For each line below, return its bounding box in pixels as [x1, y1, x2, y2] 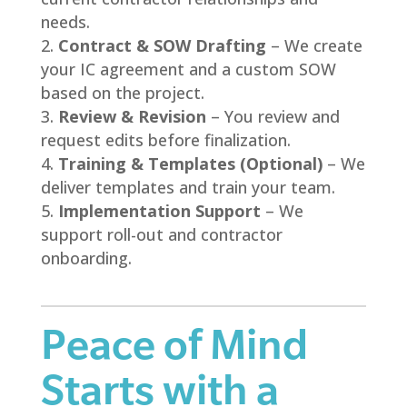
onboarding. [40, 246, 132, 269]
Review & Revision [57, 104, 206, 127]
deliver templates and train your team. [40, 175, 335, 198]
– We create [265, 34, 362, 56]
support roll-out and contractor [40, 223, 283, 245]
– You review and [205, 104, 340, 127]
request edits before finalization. [40, 128, 291, 151]
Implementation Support [57, 199, 261, 222]
